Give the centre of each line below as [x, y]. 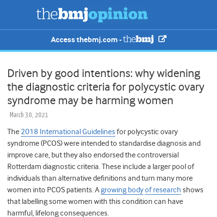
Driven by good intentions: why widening [104, 73]
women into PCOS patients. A [54, 190]
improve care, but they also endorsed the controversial [93, 155]
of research [163, 190]
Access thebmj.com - [87, 40]
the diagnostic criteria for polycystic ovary [106, 87]
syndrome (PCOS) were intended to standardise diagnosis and [104, 144]
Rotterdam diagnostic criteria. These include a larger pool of [101, 167]
